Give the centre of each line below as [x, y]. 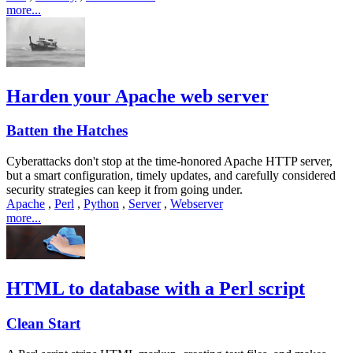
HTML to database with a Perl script [156, 289]
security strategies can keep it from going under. [124, 190]
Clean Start [43, 323]
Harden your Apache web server [137, 96]
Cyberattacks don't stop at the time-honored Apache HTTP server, [169, 162]
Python [101, 204]
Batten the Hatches [67, 131]
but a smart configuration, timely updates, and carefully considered [171, 176]
